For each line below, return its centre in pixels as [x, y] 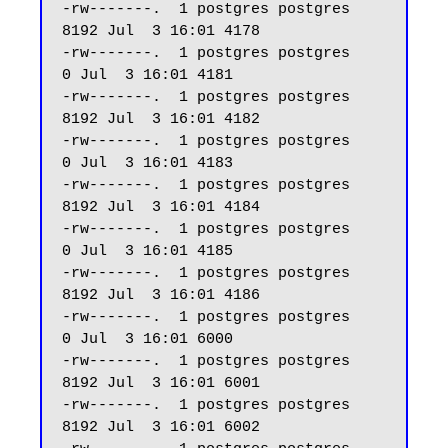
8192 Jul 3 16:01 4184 [161, 207]
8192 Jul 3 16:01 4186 [161, 295]
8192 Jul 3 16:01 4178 [161, 31]
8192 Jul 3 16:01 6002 [161, 427]
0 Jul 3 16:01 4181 [147, 75]
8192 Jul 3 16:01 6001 [161, 383]
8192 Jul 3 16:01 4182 [161, 119]
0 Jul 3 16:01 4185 [147, 251]
